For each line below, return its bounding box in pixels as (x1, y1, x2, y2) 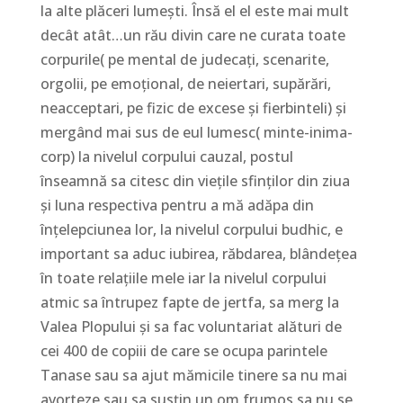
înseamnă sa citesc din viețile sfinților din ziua (40, 170, 350, 191)
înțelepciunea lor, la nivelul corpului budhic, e (40, 219, 343, 239)
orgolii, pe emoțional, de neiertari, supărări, (40, 73, 331, 94)
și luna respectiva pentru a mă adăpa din (40, 194, 314, 215)
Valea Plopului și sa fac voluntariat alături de (40, 316, 342, 336)
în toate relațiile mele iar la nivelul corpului (40, 267, 327, 288)
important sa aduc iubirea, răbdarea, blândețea (40, 243, 357, 264)
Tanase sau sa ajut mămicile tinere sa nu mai (40, 364, 347, 385)
